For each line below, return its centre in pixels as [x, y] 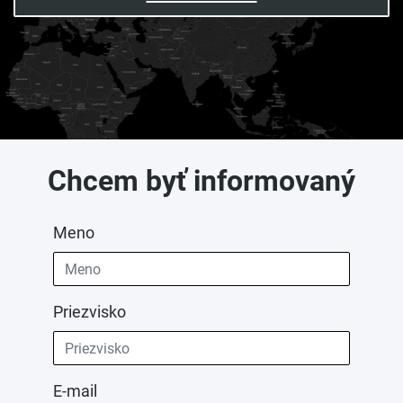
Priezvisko [90, 312]
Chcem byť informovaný [201, 181]
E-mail [75, 391]
